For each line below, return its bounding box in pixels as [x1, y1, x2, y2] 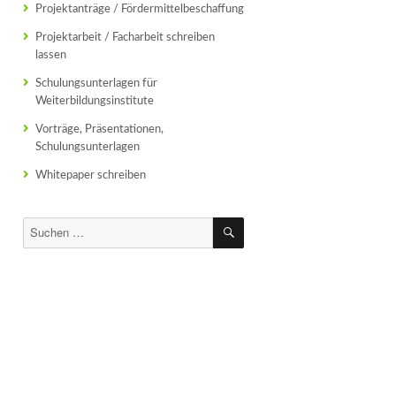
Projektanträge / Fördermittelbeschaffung [35, 4, 244, 15]
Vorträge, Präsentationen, [35, 124, 164, 135]
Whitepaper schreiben [35, 170, 146, 181]
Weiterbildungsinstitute [35, 95, 154, 107]
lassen [35, 49, 66, 61]
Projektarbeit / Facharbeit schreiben [35, 32, 215, 43]
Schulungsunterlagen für [35, 78, 157, 89]
